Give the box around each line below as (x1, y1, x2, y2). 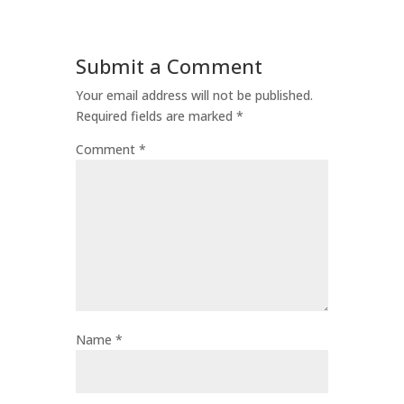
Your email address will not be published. (76, 87, 313, 105)
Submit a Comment (76, 52, 262, 80)
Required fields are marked (76, 107, 236, 125)
